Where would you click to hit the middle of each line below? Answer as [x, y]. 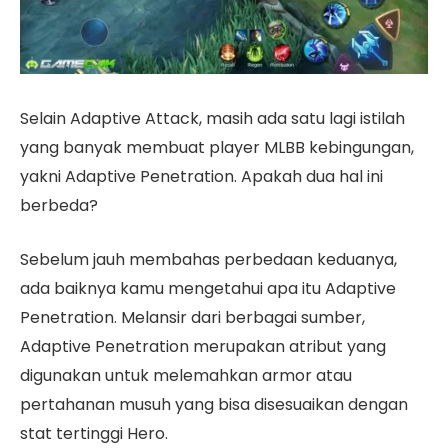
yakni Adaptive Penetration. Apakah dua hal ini [201, 177]
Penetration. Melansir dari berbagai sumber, [192, 317]
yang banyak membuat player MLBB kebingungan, [217, 148]
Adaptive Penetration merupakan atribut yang [203, 346]
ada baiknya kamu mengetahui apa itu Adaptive [208, 288]
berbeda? [59, 206]
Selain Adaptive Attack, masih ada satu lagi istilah [212, 119]
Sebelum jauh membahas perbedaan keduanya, [208, 259]
